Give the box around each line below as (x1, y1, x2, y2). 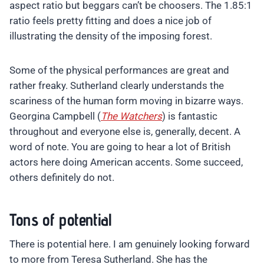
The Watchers (101, 110, 162, 123)
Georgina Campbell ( (9, 110, 101, 123)
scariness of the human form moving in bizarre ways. (9, 95, 243, 107)
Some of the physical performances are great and (9, 64, 229, 77)
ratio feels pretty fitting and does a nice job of (9, 15, 212, 27)
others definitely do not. (9, 171, 114, 184)
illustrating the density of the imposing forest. (9, 30, 212, 42)
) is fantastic (162, 110, 217, 123)
